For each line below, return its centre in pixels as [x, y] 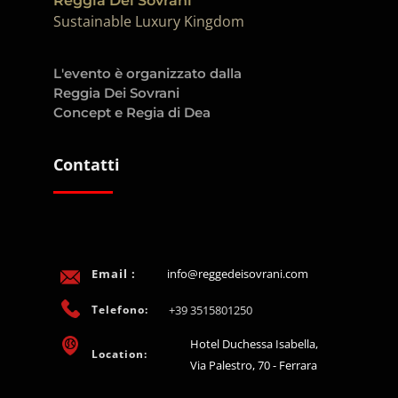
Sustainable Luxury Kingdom [149, 22]
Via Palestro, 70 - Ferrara [254, 366]
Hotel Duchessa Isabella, [254, 344]
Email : [114, 274]
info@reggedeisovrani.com [238, 274]
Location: [119, 354]
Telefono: [120, 310]
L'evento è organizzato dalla [147, 74]
